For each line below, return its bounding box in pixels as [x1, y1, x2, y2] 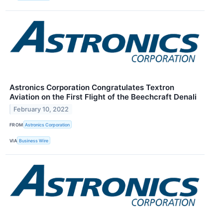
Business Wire [19, 137, 49, 143]
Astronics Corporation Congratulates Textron [9, 83, 174, 93]
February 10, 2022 [13, 105, 69, 113]
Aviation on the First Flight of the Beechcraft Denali [9, 92, 197, 102]
